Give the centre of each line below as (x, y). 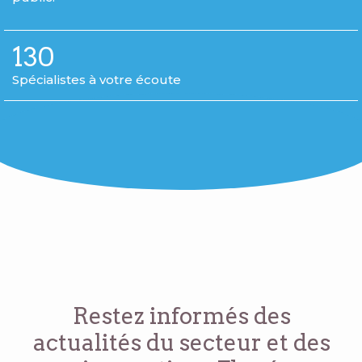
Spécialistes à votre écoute (97, 79)
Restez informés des (181, 316)
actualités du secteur (149, 342)
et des (298, 342)
